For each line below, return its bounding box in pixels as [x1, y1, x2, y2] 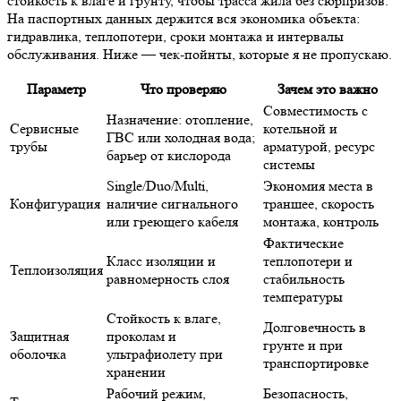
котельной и [263, 119, 337, 137]
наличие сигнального [107, 194, 238, 212]
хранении [107, 363, 166, 380]
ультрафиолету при [107, 345, 223, 363]
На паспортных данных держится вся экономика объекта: [7, 9, 360, 27]
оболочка [10, 345, 66, 363]
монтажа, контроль [263, 212, 379, 230]
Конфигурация [10, 194, 100, 212]
